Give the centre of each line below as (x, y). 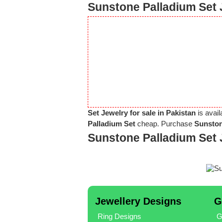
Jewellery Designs (138, 201)
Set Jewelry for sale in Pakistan (142, 113)
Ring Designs (119, 216)
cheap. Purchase (165, 124)
